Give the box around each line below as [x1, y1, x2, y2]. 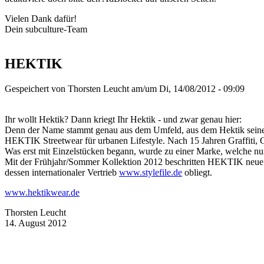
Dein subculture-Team [5, 24, 87, 35]
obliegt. [182, 167, 212, 178]
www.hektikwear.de [5, 187, 80, 198]
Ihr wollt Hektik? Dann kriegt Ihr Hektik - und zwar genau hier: [5, 114, 242, 125]
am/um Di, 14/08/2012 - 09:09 [129, 84, 245, 94]
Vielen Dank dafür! [5, 14, 77, 24]
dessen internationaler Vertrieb [5, 167, 119, 178]
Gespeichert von [5, 84, 68, 94]
